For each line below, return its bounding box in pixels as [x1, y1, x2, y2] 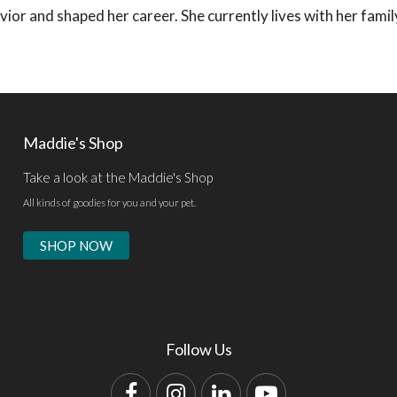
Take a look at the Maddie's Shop [22, 169, 213, 186]
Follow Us [165, 339, 232, 360]
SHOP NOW [39, 237, 113, 254]
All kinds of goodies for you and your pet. [22, 196, 196, 208]
